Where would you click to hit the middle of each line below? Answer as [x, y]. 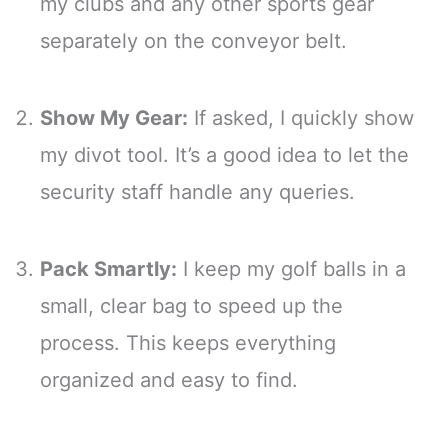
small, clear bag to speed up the [191, 306]
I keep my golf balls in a [291, 269]
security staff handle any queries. [197, 192]
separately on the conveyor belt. [193, 41]
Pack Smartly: [108, 269]
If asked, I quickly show [301, 118]
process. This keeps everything [188, 343]
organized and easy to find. [169, 380]
